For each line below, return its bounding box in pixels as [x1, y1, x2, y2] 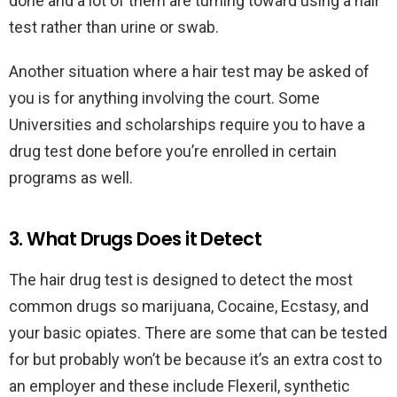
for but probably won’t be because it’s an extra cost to [9, 350, 382, 370]
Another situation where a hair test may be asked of [9, 62, 370, 82]
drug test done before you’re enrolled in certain [9, 142, 337, 161]
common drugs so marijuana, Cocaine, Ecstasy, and [9, 297, 369, 316]
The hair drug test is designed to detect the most [9, 270, 353, 290]
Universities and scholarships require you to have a [9, 115, 365, 135]
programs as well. [9, 168, 136, 188]
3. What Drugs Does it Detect [9, 226, 266, 253]
